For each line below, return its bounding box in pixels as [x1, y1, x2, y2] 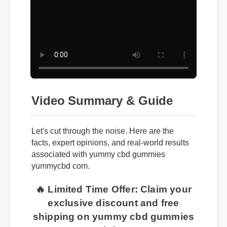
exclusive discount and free [48, 203, 181, 214]
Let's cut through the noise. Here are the [31, 131, 176, 140]
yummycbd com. [31, 166, 91, 175]
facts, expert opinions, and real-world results [31, 142, 192, 152]
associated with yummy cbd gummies [31, 154, 167, 163]
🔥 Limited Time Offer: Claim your [35, 189, 194, 200]
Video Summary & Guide [31, 98, 175, 112]
